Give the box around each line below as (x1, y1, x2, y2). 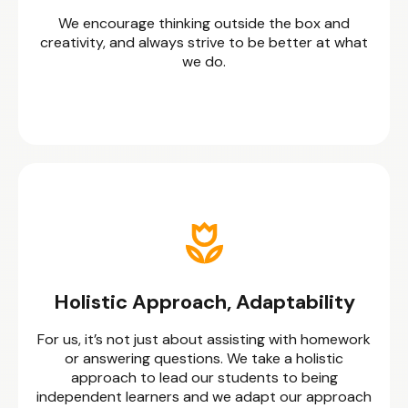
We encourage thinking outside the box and (58, 14, 350, 33)
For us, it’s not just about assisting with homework (37, 330, 371, 349)
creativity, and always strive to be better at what (40, 33, 368, 52)
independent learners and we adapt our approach (36, 387, 372, 406)
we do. (182, 52, 226, 71)
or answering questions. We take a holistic (65, 349, 343, 368)
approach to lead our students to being (70, 368, 338, 387)
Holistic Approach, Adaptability (53, 289, 355, 315)
